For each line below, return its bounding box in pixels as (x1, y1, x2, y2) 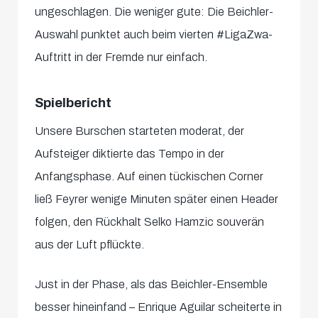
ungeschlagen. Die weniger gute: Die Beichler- (35, 6, 274, 18)
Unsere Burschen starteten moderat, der (35, 125, 245, 138)
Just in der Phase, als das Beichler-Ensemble (35, 278, 268, 291)
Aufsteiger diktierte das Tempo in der (35, 148, 225, 160)
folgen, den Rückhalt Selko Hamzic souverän (35, 216, 265, 229)
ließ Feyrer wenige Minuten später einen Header (35, 193, 279, 206)
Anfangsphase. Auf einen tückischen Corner (35, 170, 264, 183)
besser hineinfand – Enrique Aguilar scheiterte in (35, 301, 283, 314)
